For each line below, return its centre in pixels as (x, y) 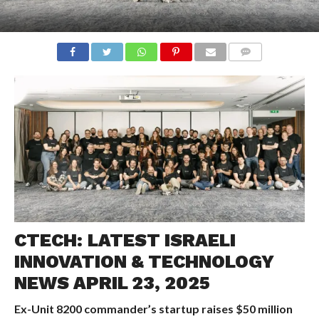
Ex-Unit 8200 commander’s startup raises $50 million (153, 308)
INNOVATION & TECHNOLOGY (143, 261)
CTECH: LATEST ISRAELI (125, 240)
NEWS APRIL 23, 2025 (112, 282)
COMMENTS (257, 68)
